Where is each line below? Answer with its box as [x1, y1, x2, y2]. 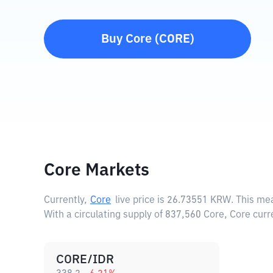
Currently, [44, 196, 87, 205]
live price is [115, 196, 167, 205]
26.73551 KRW [167, 196, 231, 205]
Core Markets [44, 162, 149, 179]
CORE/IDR [56, 253, 114, 266]
